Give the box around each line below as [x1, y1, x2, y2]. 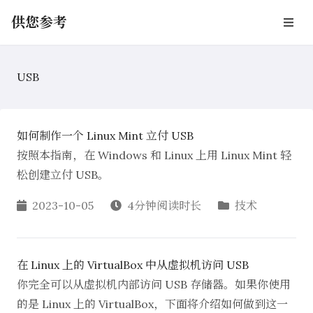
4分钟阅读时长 [127, 198, 201, 212]
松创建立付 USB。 [17, 168, 109, 182]
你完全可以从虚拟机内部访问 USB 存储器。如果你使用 [17, 277, 291, 291]
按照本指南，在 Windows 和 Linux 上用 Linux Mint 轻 [17, 148, 291, 162]
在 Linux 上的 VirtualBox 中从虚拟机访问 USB [17, 258, 249, 272]
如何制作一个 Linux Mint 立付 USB [17, 129, 194, 143]
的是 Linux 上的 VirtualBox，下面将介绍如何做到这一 [17, 297, 288, 311]
